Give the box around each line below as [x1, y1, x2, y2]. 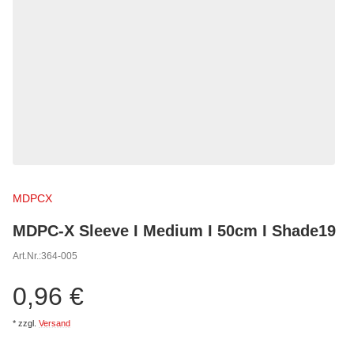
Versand [39, 318, 70, 328]
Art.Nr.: [13, 250, 41, 262]
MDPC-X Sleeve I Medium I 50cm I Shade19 [13, 220, 336, 239]
